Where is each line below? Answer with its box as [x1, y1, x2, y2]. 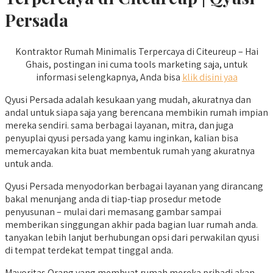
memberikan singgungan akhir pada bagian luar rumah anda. [5, 218, 258, 232]
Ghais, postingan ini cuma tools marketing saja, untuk [26, 58, 247, 71]
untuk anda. [5, 157, 53, 171]
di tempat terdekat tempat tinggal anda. [5, 244, 173, 257]
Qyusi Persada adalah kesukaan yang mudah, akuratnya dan [5, 93, 251, 107]
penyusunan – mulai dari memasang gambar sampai [5, 205, 221, 219]
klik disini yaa [182, 71, 238, 84]
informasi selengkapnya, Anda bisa [35, 71, 182, 84]
